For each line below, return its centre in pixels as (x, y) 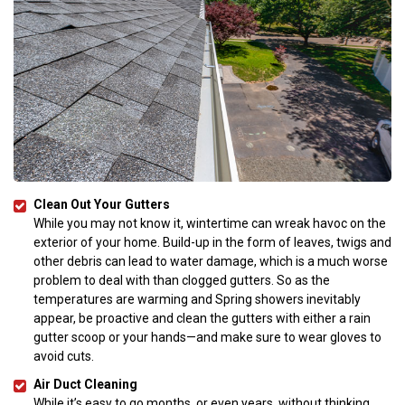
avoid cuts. (64, 356)
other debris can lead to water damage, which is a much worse (211, 261)
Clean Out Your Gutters (102, 204)
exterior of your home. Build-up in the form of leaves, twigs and (212, 242)
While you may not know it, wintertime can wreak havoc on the (210, 223)
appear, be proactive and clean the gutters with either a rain (202, 318)
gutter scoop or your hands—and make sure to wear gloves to (207, 337)
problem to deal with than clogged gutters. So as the (182, 280)
